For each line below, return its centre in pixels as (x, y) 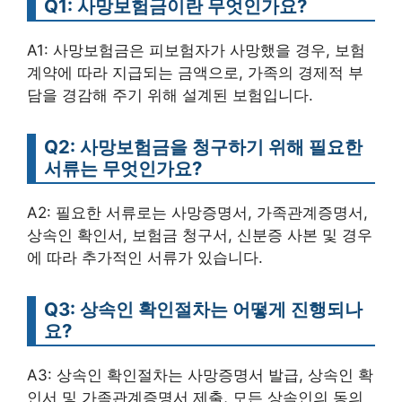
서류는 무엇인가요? (123, 168)
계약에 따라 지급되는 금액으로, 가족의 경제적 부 (195, 72)
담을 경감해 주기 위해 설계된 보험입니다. (170, 95)
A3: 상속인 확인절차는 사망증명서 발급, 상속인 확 (200, 375)
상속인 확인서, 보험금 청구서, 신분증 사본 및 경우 (200, 235)
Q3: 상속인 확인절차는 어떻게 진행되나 (203, 309)
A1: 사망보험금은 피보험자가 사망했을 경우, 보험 (196, 50)
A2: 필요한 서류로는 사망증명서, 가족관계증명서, (197, 212)
